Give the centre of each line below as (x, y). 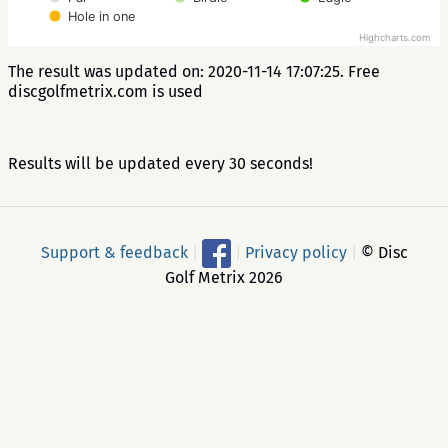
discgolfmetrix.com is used (105, 91)
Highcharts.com (394, 38)
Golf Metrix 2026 (224, 277)
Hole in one (101, 16)
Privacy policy (295, 252)
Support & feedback (114, 252)
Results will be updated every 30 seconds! (160, 163)
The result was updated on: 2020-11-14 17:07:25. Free (194, 71)
